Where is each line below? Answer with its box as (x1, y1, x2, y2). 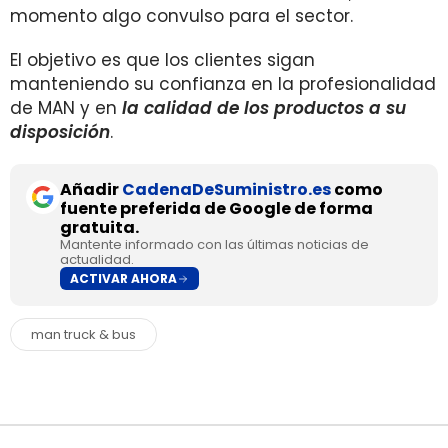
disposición (10, 120, 110, 144)
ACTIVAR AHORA (70, 269, 177, 287)
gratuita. (60, 216, 139, 239)
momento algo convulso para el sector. (10, 4, 353, 28)
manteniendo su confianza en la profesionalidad (10, 72, 436, 96)
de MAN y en (10, 96, 122, 120)
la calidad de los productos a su (122, 96, 406, 120)
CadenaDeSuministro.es (122, 178, 331, 201)
